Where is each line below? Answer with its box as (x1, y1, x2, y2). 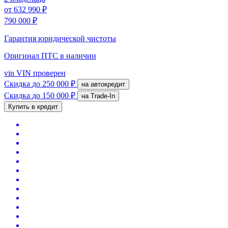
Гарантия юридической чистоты (4, 34, 116, 43)
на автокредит (91, 80, 125, 88)
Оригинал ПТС (4, 51, 60, 60)
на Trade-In (91, 92, 115, 100)
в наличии (60, 51, 96, 60)
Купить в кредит (8, 102, 58, 110)
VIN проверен (14, 68, 66, 77)
